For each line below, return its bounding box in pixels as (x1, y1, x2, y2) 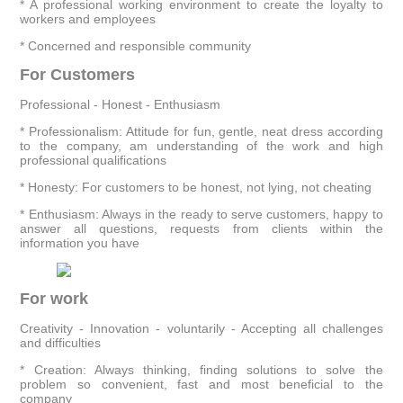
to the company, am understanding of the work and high (20, 139, 383, 153)
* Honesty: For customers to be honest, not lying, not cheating (20, 180, 372, 194)
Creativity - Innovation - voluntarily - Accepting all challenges (20, 321, 383, 336)
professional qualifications (20, 153, 167, 167)
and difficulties (20, 336, 102, 350)
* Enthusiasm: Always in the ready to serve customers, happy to (20, 207, 383, 221)
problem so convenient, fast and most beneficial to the (20, 377, 383, 391)
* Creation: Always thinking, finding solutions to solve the (20, 363, 383, 377)
